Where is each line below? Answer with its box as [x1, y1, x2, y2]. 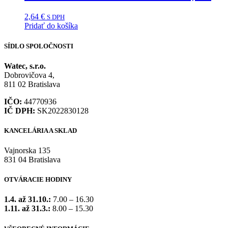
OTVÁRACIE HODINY [4, 176, 72, 184]
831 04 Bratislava [4, 155, 61, 164]
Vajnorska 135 [4, 146, 50, 155]
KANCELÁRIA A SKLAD [4, 126, 77, 134]
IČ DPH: [4, 106, 35, 115]
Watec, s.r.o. [4, 61, 46, 70]
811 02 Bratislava [4, 79, 60, 89]
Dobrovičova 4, [4, 70, 54, 79]
